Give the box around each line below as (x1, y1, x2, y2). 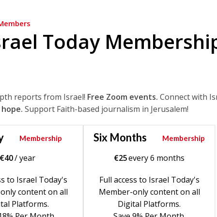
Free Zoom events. (87, 91, 158, 102)
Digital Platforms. (118, 198, 181, 209)
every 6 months (128, 152, 185, 163)
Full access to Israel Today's (99, 174, 200, 185)
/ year (14, 152, 35, 163)
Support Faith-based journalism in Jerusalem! (22, 103, 188, 114)
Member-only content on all (98, 186, 200, 197)
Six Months (93, 130, 147, 144)
